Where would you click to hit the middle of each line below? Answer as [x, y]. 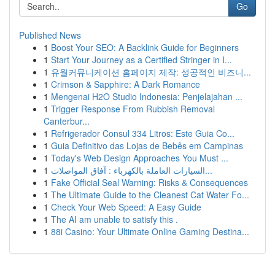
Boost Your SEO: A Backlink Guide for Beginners [145, 47]
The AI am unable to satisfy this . [114, 219]
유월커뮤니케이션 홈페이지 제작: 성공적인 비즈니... [151, 72]
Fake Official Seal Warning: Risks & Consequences [149, 182]
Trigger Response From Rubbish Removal [133, 109]
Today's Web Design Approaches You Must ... [140, 158]
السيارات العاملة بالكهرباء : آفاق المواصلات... [209, 170]
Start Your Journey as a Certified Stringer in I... [141, 60]
